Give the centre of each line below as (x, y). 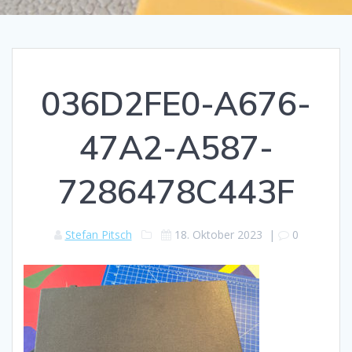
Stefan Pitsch (98, 234)
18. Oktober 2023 (218, 234)
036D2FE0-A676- (176, 103)
